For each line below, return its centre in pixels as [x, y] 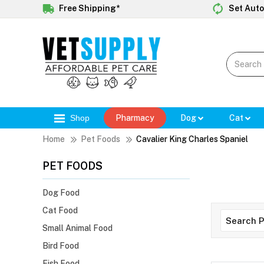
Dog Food [61, 193]
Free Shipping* [88, 8]
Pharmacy [135, 118]
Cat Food [60, 211]
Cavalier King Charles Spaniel [192, 139]
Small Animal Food [77, 228]
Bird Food [61, 246]
